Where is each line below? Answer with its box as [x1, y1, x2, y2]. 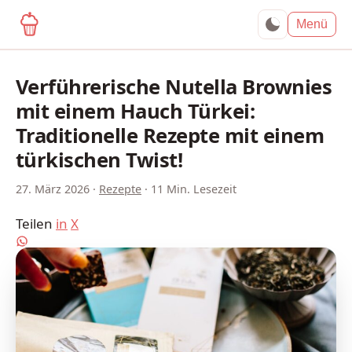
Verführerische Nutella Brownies [16, 75, 332, 99]
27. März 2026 [16, 181, 90, 196]
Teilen [16, 214, 53, 233]
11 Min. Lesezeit [151, 181, 236, 196]
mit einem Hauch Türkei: [16, 99, 255, 123]
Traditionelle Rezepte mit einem [16, 123, 324, 148]
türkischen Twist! [16, 148, 183, 172]
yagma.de [44, 16, 102, 32]
